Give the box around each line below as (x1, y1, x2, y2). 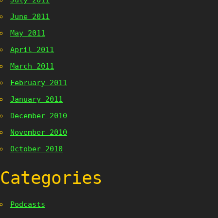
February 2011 (10, 78, 67, 87)
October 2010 (10, 145, 63, 153)
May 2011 (10, 29, 45, 37)
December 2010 (10, 111, 67, 120)
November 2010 (10, 128, 67, 137)
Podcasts (10, 200, 45, 209)
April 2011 (10, 45, 54, 54)
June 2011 (10, 12, 50, 21)
